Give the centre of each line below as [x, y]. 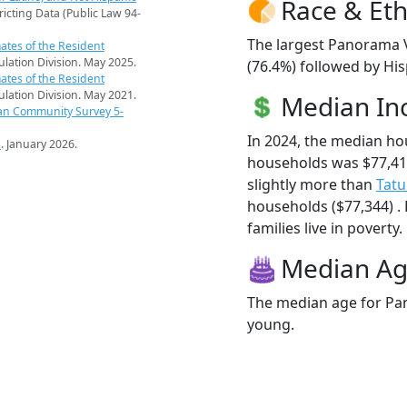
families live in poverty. [325, 228]
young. [271, 324]
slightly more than [312, 184]
